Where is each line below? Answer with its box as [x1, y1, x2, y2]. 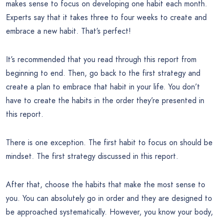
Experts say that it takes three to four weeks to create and [6, 11, 207, 23]
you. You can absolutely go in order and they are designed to [6, 192, 212, 204]
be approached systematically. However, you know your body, [6, 206, 213, 218]
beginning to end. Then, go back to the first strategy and [6, 67, 200, 79]
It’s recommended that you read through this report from [6, 53, 197, 65]
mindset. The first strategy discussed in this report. [6, 150, 178, 162]
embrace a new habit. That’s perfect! [6, 25, 131, 37]
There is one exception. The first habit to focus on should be [6, 136, 213, 148]
